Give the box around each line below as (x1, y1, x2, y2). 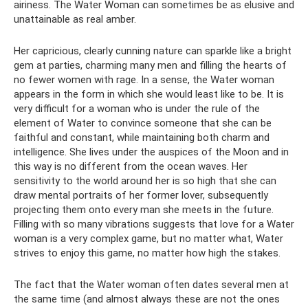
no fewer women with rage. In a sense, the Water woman (14, 74, 274, 86)
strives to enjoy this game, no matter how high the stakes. (14, 247, 280, 259)
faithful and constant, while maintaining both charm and (14, 131, 269, 144)
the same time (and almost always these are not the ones (14, 293, 280, 305)
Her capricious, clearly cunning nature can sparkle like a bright (14, 45, 291, 57)
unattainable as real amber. (14, 13, 136, 25)
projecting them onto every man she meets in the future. (14, 203, 274, 216)
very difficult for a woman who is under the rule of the (14, 102, 260, 115)
